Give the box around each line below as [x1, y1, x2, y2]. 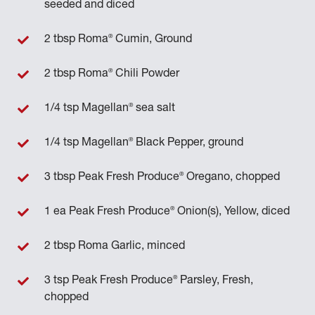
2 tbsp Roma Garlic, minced [44, 241, 185, 252]
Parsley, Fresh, [177, 276, 253, 287]
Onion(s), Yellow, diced [174, 207, 290, 218]
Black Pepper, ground [133, 138, 243, 149]
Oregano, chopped [184, 172, 280, 184]
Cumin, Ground [112, 34, 192, 46]
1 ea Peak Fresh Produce [44, 207, 170, 218]
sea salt [133, 103, 175, 115]
